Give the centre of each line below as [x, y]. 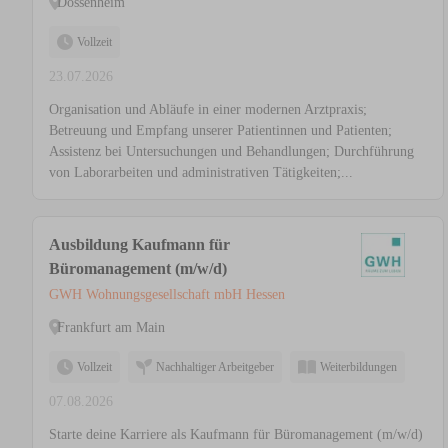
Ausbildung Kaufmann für [139, 245]
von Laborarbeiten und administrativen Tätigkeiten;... [201, 173]
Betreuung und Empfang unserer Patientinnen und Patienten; [220, 131]
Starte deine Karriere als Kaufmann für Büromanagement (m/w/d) [236, 435]
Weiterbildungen [358, 367]
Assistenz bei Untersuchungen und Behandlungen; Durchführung [231, 152]
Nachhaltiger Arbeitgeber [215, 367]
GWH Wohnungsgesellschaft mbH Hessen [167, 295]
